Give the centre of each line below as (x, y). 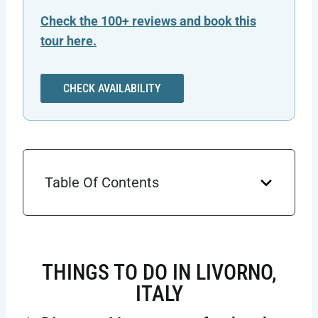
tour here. (68, 41)
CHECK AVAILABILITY (112, 89)
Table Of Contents (102, 183)
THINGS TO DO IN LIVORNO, (159, 273)
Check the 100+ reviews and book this (148, 21)
